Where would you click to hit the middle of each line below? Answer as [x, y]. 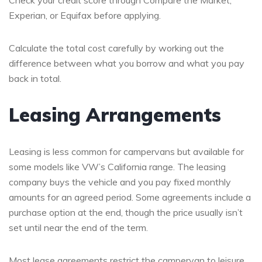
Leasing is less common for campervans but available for [126, 151]
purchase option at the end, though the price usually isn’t [126, 212]
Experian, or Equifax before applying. [85, 15]
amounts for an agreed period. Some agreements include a [130, 197]
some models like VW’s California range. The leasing [117, 166]
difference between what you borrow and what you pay [127, 63]
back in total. [35, 78]
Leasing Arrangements [115, 114]
